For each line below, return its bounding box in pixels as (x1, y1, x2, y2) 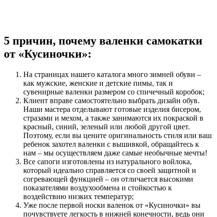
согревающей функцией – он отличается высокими (23, 175, 193, 184)
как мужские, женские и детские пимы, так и (23, 79, 173, 88)
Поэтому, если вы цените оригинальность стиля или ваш (23, 131, 212, 140)
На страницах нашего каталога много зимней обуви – (23, 70, 201, 79)
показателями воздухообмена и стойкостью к (23, 184, 172, 192)
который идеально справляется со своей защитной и (23, 166, 196, 175)
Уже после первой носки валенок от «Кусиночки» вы (23, 201, 201, 210)
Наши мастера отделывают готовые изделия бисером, (23, 105, 201, 114)
